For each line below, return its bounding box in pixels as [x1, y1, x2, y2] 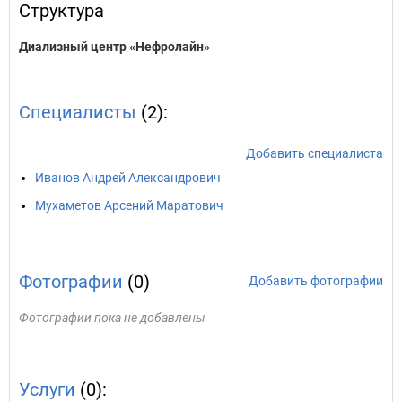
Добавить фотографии [249, 274, 383, 288]
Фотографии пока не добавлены [19, 310, 205, 325]
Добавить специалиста [246, 146, 383, 161]
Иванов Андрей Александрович [35, 170, 221, 185]
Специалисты [19, 101, 136, 123]
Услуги [19, 379, 75, 400]
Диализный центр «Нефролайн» [19, 39, 210, 54]
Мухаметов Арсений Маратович [35, 198, 223, 213]
